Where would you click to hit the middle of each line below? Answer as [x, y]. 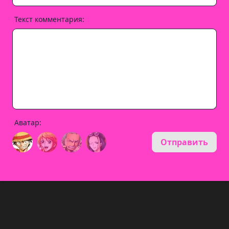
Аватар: [28, 122]
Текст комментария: [49, 19]
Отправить [184, 142]
